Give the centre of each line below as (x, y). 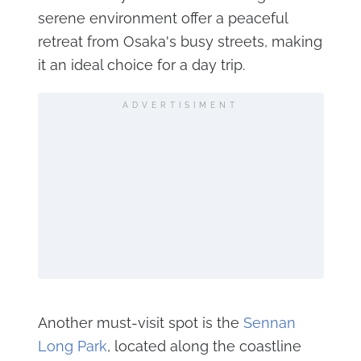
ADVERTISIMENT (180, 105)
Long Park (72, 346)
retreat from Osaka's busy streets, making (180, 41)
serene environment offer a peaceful (162, 18)
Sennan (269, 323)
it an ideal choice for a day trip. (141, 65)
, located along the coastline (204, 346)
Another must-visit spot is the (140, 323)
